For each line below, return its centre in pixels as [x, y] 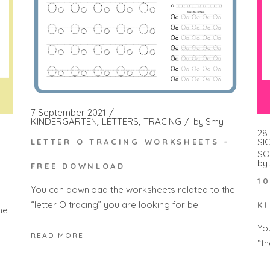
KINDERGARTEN [64, 121]
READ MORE [57, 236]
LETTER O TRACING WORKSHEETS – [130, 142]
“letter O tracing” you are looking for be [114, 204]
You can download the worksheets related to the [133, 189]
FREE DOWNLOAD [78, 166]
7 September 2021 [68, 112]
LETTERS [120, 121]
